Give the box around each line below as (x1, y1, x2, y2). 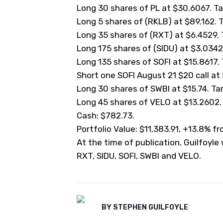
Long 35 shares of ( (77, 30, 153, 40)
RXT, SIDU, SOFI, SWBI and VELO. (77, 151, 201, 161)
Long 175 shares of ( (77, 43, 156, 53)
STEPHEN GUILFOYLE (113, 203, 188, 212)
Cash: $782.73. (77, 111, 134, 120)
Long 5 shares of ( (77, 16, 148, 26)
